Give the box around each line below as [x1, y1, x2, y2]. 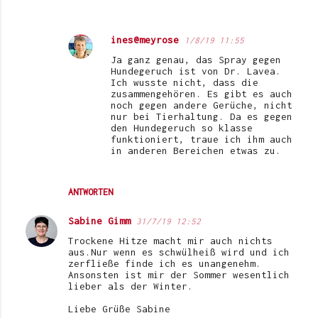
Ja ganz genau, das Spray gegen [111, 53, 281, 65]
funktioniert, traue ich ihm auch [111, 133, 292, 145]
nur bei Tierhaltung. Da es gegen [111, 110, 292, 122]
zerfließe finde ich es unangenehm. [68, 257, 261, 269]
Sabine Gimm [68, 214, 131, 226]
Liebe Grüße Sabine [68, 302, 170, 314]
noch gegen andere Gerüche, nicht [111, 99, 292, 111]
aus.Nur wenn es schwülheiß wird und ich [68, 246, 290, 258]
